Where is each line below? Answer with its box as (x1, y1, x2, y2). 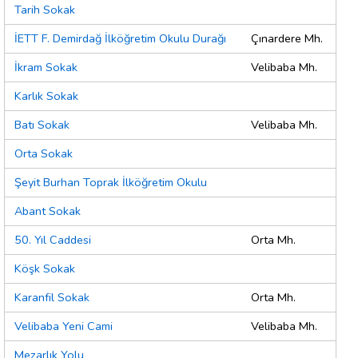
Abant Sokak (14, 203, 81, 220)
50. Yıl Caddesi (14, 232, 91, 249)
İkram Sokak (14, 59, 78, 76)
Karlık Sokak (14, 88, 78, 105)
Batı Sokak (14, 117, 70, 133)
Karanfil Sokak (14, 289, 89, 306)
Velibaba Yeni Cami (14, 318, 113, 335)
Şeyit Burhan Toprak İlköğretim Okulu (14, 174, 207, 191)
